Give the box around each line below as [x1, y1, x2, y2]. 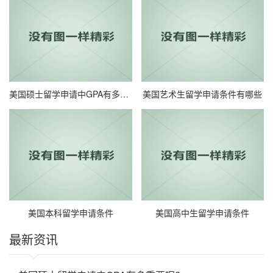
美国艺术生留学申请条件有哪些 [143, 88, 263, 100]
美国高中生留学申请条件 [155, 207, 250, 219]
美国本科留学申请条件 [27, 207, 113, 219]
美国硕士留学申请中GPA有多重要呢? [120, 88, 129, 100]
